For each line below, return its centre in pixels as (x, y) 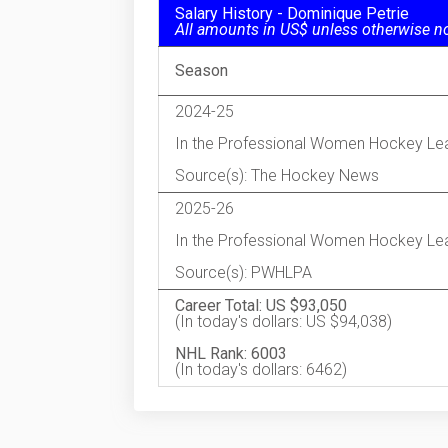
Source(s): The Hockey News (277, 175)
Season (205, 70)
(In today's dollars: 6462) (261, 369)
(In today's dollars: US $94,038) (283, 321)
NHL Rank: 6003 (231, 353)
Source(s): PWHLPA (243, 272)
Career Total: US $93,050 (261, 305)
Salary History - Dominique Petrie (292, 13)
